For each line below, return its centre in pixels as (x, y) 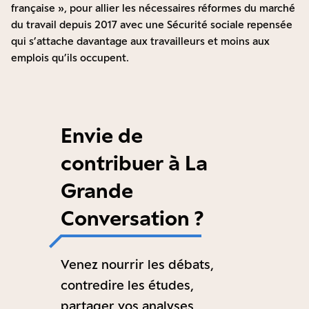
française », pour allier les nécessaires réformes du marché (153, 8)
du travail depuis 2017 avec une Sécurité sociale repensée (152, 25)
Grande (97, 191)
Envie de (102, 136)
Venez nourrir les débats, (137, 265)
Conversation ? (132, 218)
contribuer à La (134, 163)
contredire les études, (127, 285)
